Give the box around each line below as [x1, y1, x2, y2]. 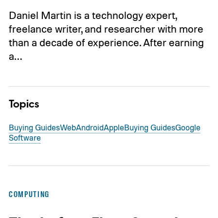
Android [75, 122, 104, 132]
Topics [8, 96, 39, 112]
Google [175, 122, 200, 132]
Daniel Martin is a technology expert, [8, 9, 177, 22]
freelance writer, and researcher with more [8, 22, 203, 36]
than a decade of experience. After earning [8, 36, 204, 49]
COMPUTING [8, 189, 50, 200]
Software [8, 132, 41, 143]
